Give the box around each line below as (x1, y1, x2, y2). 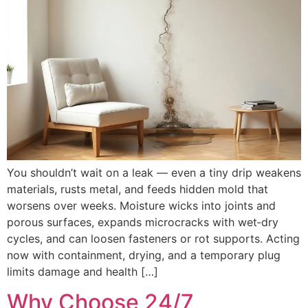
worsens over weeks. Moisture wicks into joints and (7, 198, 276, 212)
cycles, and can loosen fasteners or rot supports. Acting (7, 231, 300, 245)
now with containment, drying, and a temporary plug (7, 247, 280, 262)
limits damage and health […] (7, 264, 158, 278)
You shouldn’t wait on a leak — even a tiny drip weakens (7, 165, 301, 179)
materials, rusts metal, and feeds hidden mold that (7, 181, 268, 196)
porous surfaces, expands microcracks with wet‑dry (7, 214, 278, 229)
